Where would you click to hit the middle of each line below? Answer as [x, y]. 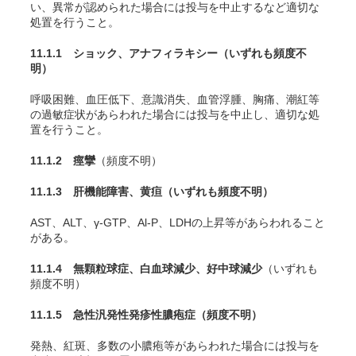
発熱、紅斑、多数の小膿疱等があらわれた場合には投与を [175, 346]
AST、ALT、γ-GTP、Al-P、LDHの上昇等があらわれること [178, 222]
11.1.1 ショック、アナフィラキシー [124, 53]
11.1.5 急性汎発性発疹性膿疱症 [113, 315]
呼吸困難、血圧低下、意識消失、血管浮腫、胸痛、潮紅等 [175, 99]
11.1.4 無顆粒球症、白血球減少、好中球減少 [146, 269]
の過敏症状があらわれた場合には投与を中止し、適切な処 [175, 114]
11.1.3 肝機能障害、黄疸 [96, 192]
